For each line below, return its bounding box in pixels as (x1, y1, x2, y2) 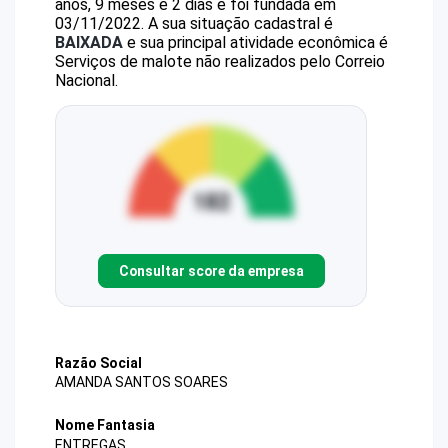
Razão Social (55, 355, 142, 371)
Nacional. (55, 71, 118, 90)
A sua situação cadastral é (144, 14, 333, 33)
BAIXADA (55, 33, 123, 52)
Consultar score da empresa (118, 262, 304, 279)
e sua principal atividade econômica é (123, 33, 388, 52)
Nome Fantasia (55, 417, 155, 434)
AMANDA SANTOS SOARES (55, 374, 228, 391)
